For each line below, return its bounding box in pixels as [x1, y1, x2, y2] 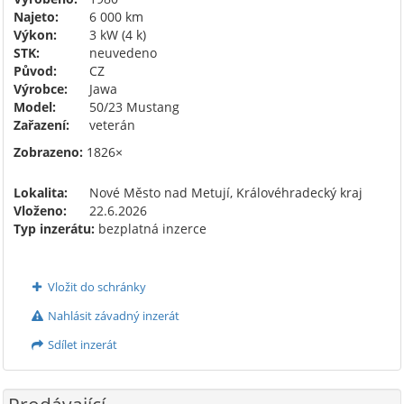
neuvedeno [86, 43, 157, 61]
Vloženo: [14, 201, 67, 219]
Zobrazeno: [14, 142, 83, 161]
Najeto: [14, 7, 59, 25]
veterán [86, 115, 135, 133]
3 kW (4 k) [86, 25, 146, 43]
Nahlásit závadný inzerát [44, 307, 179, 324]
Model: [14, 97, 56, 115]
